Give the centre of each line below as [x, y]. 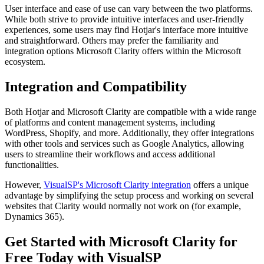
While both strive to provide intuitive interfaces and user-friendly [124, 19]
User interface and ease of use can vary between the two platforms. [129, 8]
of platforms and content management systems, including [110, 122]
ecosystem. [25, 61]
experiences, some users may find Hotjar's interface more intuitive [126, 29]
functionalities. [32, 164]
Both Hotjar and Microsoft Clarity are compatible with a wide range [131, 111]
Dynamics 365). [34, 216]
